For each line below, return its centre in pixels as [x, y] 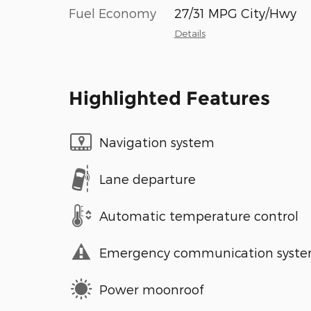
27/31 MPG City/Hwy [235, 13]
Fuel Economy [112, 13]
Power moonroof [151, 289]
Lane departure [148, 178]
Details [190, 33]
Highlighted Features [169, 99]
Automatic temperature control [199, 215]
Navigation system [157, 142]
